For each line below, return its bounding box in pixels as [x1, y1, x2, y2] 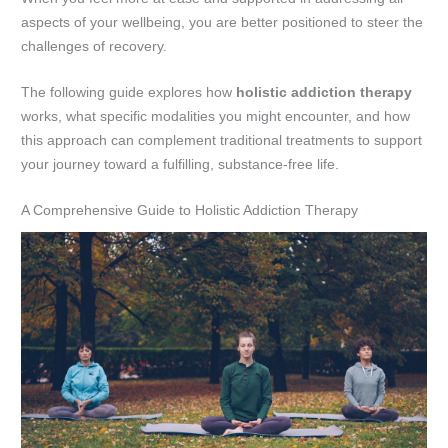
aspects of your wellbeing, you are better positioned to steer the [21, 14, 424, 30]
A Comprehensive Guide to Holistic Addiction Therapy [21, 202, 359, 218]
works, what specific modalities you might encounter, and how [21, 108, 411, 124]
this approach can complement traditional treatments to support [21, 132, 423, 148]
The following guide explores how [21, 84, 237, 100]
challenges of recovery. [21, 38, 168, 54]
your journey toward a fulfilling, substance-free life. [21, 156, 340, 172]
